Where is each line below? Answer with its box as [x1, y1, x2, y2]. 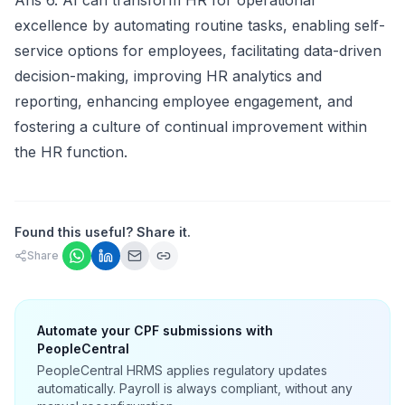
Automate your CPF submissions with [37, 323, 273, 338]
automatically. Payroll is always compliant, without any [37, 381, 353, 396]
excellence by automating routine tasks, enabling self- [14, 16, 385, 34]
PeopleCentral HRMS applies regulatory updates [37, 363, 327, 378]
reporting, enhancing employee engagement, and [14, 92, 353, 110]
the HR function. [14, 143, 127, 161]
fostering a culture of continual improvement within [14, 118, 367, 136]
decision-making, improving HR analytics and [14, 67, 322, 85]
